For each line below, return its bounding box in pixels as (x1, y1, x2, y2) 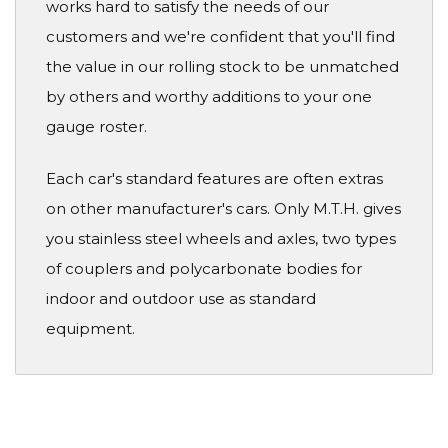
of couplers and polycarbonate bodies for (46, 259, 362, 279)
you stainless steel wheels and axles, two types (46, 229, 396, 249)
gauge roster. (46, 116, 147, 136)
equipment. (46, 319, 135, 339)
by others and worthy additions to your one (46, 86, 372, 106)
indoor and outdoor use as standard (46, 289, 316, 309)
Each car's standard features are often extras (46, 169, 383, 189)
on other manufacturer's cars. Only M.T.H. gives (46, 199, 401, 219)
